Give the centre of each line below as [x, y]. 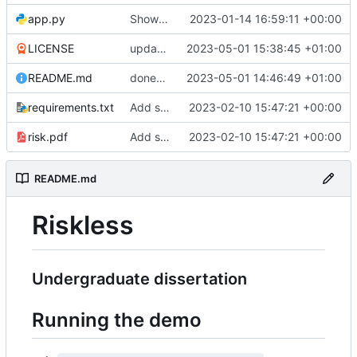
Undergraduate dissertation [139, 279]
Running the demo [117, 320]
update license [162, 48]
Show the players [163, 18]
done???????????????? [161, 77]
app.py [47, 18]
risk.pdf [48, 136]
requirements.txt [71, 107]
